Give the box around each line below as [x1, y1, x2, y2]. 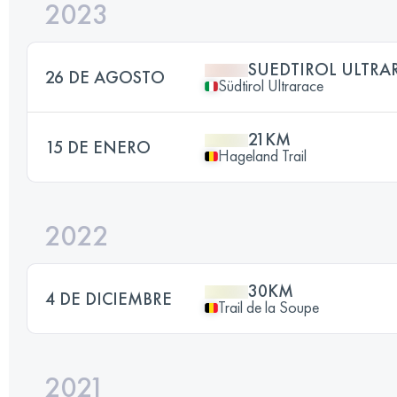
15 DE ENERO [45, 136, 151, 159]
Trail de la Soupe [218, 297, 319, 317]
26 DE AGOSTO [45, 66, 165, 89]
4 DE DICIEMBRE [45, 287, 172, 310]
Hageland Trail [218, 145, 307, 166]
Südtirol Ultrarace [218, 75, 323, 96]
